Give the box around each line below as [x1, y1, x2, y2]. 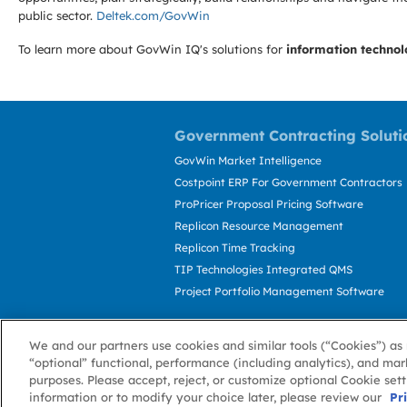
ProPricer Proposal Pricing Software [174, 197, 363, 211]
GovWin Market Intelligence [174, 154, 322, 167]
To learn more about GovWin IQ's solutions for [18, 42, 286, 56]
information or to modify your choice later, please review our [29, 390, 385, 404]
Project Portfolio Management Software [174, 284, 384, 298]
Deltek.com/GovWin [96, 8, 210, 23]
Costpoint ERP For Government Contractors [174, 175, 402, 189]
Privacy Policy [264, 390, 338, 403]
